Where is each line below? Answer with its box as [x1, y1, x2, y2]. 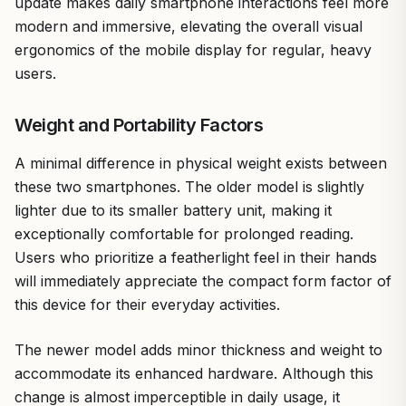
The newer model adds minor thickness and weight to [14, 340, 382, 359]
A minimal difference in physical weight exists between [14, 153, 387, 172]
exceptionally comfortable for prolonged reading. [14, 224, 353, 243]
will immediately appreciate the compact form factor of [14, 271, 391, 290]
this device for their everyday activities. [14, 295, 280, 314]
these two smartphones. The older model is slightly [14, 177, 364, 196]
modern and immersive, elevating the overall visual [14, 16, 362, 35]
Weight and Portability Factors [14, 113, 263, 136]
